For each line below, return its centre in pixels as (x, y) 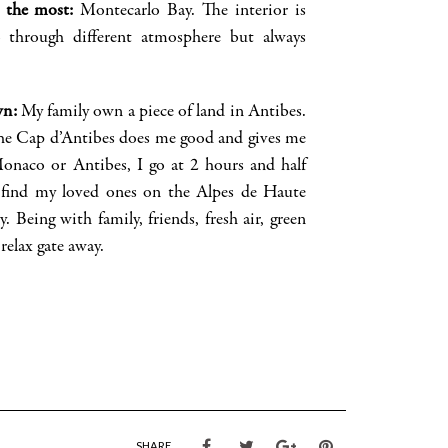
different (103, 38)
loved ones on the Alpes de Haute (184, 193)
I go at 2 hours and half (218, 166)
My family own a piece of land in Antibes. (161, 112)
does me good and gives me (212, 139)
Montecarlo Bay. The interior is (190, 11)
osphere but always (237, 38)
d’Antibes (82, 139)
